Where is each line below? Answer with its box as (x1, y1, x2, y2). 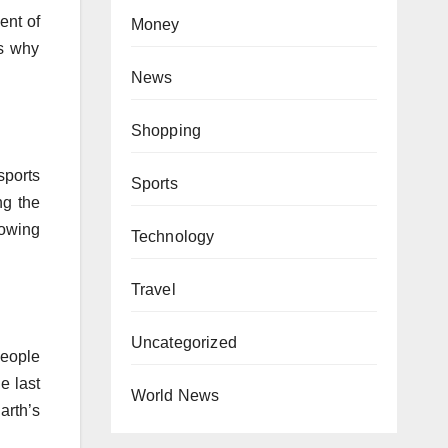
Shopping (130, 122, 202, 139)
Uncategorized (130, 334, 238, 351)
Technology (130, 228, 215, 245)
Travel (130, 281, 176, 298)
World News (130, 387, 220, 404)
